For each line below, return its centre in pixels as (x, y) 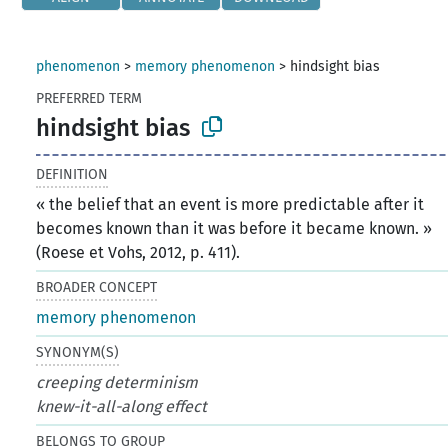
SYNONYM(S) (78, 352)
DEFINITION (72, 174)
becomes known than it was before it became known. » (234, 228)
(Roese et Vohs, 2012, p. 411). (138, 252)
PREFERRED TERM (89, 98)
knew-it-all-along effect (122, 406)
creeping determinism (117, 382)
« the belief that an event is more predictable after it (230, 204)
